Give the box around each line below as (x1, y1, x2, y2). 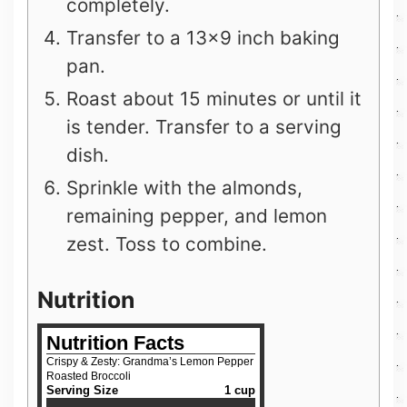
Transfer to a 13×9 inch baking (66, 25, 340, 49)
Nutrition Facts (46, 331, 184, 354)
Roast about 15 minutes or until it (66, 86, 362, 110)
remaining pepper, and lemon (66, 203, 327, 227)
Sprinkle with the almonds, (66, 175, 303, 199)
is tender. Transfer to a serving (66, 114, 342, 138)
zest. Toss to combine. (66, 232, 267, 255)
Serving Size (46, 382, 118, 397)
